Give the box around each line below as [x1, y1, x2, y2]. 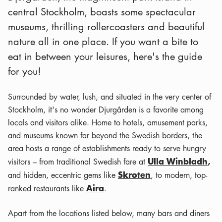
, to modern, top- [151, 169, 207, 180]
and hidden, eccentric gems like [8, 169, 118, 180]
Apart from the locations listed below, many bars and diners [8, 208, 210, 219]
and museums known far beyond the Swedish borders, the [8, 130, 202, 141]
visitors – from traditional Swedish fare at [8, 156, 148, 167]
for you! [8, 64, 41, 78]
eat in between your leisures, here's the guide [8, 49, 202, 63]
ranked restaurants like [8, 183, 86, 194]
